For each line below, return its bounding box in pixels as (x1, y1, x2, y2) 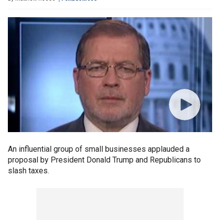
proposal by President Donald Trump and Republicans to (8, 155, 201, 165)
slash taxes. (8, 166, 49, 175)
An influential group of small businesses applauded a (8, 144, 190, 154)
